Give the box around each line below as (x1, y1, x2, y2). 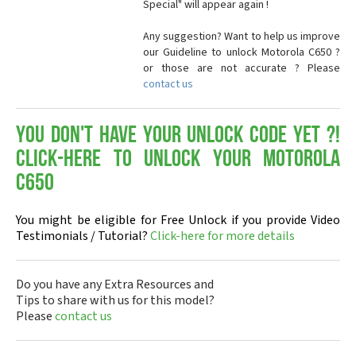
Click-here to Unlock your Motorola (16, 148, 340, 172)
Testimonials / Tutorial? (16, 227, 150, 245)
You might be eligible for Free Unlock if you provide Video (16, 211, 340, 229)
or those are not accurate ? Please (143, 60, 340, 76)
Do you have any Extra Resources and (16, 276, 214, 293)
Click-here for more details (150, 227, 295, 245)
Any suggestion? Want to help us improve (143, 29, 340, 44)
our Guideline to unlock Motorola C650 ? (143, 44, 340, 60)
